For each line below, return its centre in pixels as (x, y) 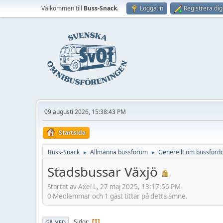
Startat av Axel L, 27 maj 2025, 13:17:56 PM (114, 186)
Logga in (152, 8)
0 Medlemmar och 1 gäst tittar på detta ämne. (117, 196)
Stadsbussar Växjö (103, 172)
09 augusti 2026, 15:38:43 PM (85, 112)
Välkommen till (62, 8)
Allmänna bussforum (119, 152)
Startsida (72, 133)
